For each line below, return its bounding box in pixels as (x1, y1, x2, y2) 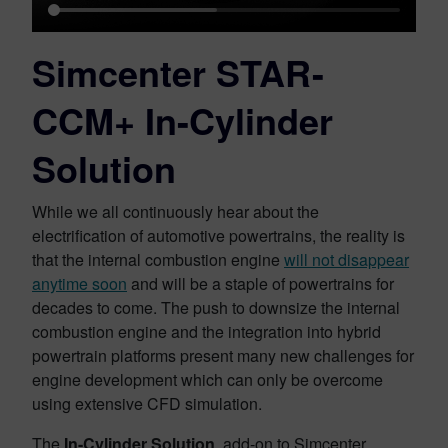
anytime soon (32, 272, 127, 295)
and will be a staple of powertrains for (127, 272, 394, 295)
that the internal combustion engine (32, 248, 284, 271)
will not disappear (284, 248, 409, 271)
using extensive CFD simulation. (32, 392, 262, 415)
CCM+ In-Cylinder (32, 94, 333, 146)
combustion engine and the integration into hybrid (32, 320, 381, 343)
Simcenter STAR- (32, 46, 324, 98)
